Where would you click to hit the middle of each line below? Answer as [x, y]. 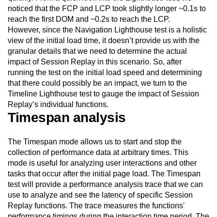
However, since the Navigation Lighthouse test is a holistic [107, 30]
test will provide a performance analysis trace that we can [105, 185]
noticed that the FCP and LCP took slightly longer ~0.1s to [107, 9]
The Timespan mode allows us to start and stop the [95, 142]
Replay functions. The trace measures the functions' [96, 206]
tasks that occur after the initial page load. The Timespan [104, 174]
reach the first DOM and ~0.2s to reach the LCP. [89, 19]
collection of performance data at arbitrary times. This [98, 153]
